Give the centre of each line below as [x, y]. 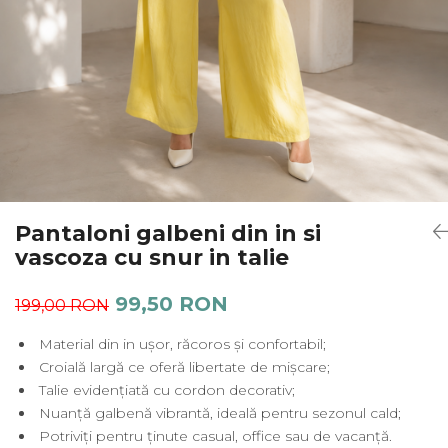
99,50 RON [171, 304]
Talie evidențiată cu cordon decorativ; [165, 390]
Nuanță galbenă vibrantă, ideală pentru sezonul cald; [218, 413]
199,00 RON [62, 306]
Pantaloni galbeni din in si [168, 234]
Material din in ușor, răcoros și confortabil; [180, 344]
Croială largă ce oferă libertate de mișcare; [182, 367]
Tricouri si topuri [69, 32]
